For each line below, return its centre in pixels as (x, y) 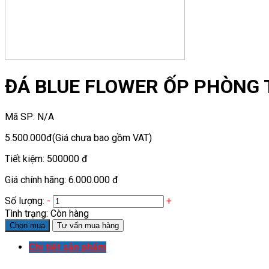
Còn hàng (70, 213)
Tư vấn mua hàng (88, 225)
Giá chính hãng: (37, 180)
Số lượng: (25, 201)
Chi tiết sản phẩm (68, 247)
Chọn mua (27, 225)
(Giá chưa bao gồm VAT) (102, 138)
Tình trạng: (28, 213)
